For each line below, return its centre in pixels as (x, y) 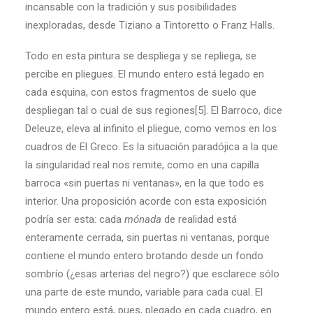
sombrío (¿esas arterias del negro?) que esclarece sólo (152, 274)
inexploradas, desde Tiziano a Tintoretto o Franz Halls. (150, 25)
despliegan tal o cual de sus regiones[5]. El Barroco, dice (154, 110)
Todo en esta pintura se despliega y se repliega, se (141, 56)
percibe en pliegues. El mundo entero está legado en (145, 74)
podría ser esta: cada (75, 219)
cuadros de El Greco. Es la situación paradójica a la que (152, 147)
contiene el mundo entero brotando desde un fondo (144, 256)
